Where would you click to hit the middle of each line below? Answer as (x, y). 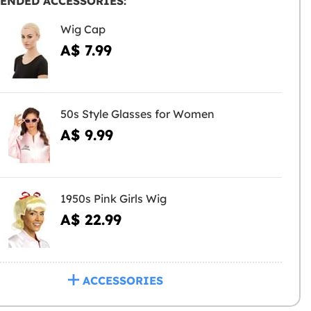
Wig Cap (83, 30)
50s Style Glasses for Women (137, 114)
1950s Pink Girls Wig (113, 199)
